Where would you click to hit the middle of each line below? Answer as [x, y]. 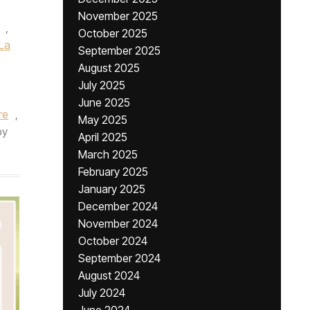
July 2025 [102, 85]
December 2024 [118, 206]
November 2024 [118, 224]
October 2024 [113, 241]
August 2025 [109, 68]
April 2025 [103, 137]
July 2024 [102, 293]
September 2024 [119, 258]
